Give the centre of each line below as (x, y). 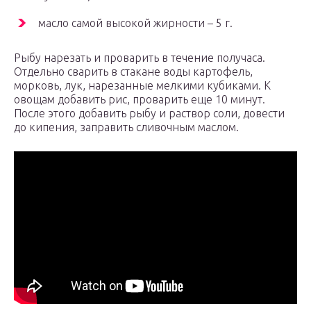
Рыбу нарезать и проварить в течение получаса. (140, 58)
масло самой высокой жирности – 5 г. (135, 23)
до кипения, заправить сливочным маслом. (126, 127)
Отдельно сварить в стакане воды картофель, (133, 72)
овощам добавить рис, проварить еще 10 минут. (140, 100)
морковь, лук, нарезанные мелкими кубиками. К (142, 86)
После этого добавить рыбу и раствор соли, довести (149, 114)
